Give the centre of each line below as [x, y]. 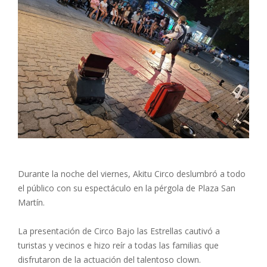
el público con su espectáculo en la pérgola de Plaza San [127, 188]
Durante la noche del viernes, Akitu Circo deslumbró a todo [132, 173]
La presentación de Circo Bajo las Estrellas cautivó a [119, 231]
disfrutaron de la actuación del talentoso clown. [109, 259]
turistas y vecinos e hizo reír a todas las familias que [118, 245]
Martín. [31, 202]
